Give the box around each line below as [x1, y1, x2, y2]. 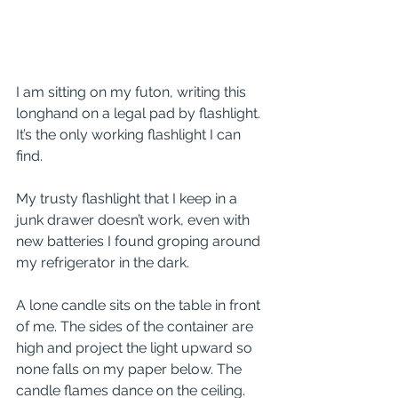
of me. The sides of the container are [16, 318, 257, 335]
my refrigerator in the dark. [16, 254, 189, 271]
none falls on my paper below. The [16, 361, 245, 378]
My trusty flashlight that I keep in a [16, 190, 241, 207]
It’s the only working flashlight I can [16, 126, 244, 143]
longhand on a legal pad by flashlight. [16, 105, 264, 122]
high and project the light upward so [16, 339, 256, 356]
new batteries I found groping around [16, 233, 264, 250]
